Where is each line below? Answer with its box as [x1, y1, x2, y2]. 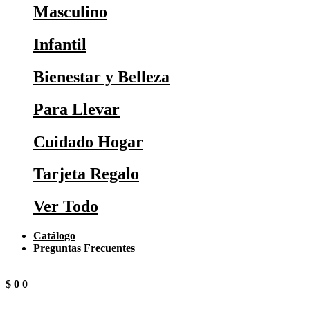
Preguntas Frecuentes [33, 242, 135, 255]
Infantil [33, 35, 86, 53]
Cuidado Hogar [33, 132, 143, 151]
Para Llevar [33, 100, 120, 118]
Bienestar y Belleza [33, 67, 170, 86]
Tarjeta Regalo [33, 165, 139, 183]
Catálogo [33, 230, 75, 242]
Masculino [33, 2, 107, 21]
